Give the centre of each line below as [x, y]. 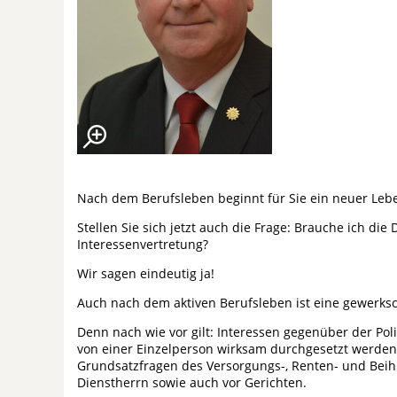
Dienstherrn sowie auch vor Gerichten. [192, 382]
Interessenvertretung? [143, 244]
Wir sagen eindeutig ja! [146, 273]
